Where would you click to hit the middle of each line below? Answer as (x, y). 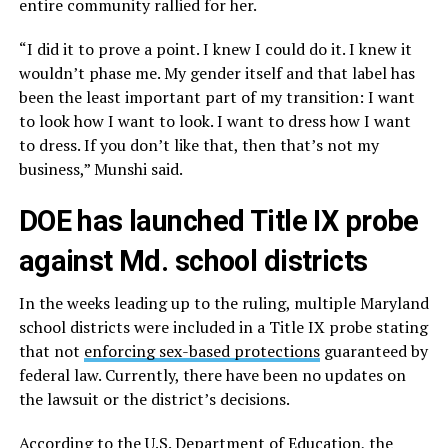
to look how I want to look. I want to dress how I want (214, 120)
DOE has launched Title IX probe (218, 220)
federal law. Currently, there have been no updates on (212, 374)
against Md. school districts (193, 260)
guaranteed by (373, 350)
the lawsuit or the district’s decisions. (154, 398)
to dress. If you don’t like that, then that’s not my (198, 144)
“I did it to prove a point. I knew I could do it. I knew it (215, 48)
